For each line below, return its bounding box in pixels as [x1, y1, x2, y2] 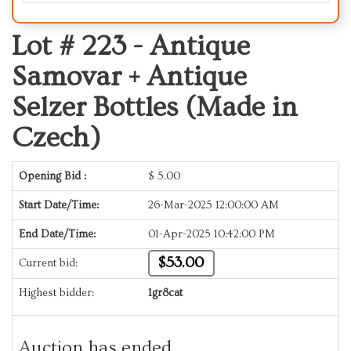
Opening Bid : [19, 169, 86, 183]
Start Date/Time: [19, 198, 99, 212]
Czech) [12, 121, 101, 154]
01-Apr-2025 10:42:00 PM [148, 227, 275, 241]
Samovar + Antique [12, 60, 247, 92]
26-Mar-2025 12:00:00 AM [148, 198, 279, 212]
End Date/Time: [19, 227, 96, 241]
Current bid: [19, 256, 78, 270]
